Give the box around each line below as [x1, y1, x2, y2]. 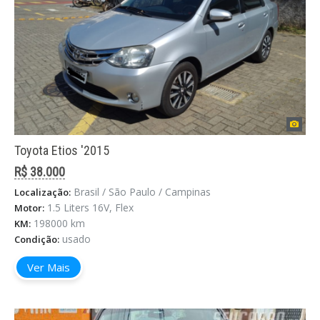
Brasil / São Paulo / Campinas [74, 185, 211, 199]
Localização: [14, 186, 71, 199]
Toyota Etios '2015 [14, 143, 109, 159]
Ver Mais [27, 260, 70, 275]
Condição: [14, 233, 59, 246]
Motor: [14, 201, 44, 215]
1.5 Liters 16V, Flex [47, 201, 134, 215]
